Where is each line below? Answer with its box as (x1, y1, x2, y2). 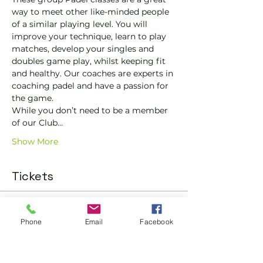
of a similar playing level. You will (12, 19, 150, 29)
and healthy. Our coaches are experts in (12, 68, 176, 79)
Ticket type (12, 225, 57, 236)
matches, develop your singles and (12, 43, 156, 54)
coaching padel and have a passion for (12, 80, 171, 91)
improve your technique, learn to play (12, 31, 168, 42)
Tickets (12, 168, 53, 184)
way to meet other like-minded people (12, 6, 171, 17)
